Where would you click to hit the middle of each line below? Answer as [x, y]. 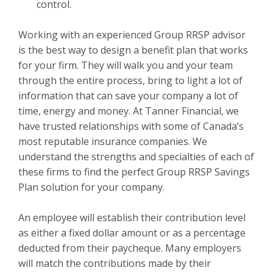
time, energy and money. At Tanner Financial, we [129, 111]
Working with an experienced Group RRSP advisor [132, 35]
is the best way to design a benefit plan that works [133, 50]
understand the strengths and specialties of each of [136, 157]
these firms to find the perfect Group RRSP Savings [134, 172]
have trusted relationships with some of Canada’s [131, 126]
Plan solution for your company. [91, 187]
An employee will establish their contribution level [132, 218]
